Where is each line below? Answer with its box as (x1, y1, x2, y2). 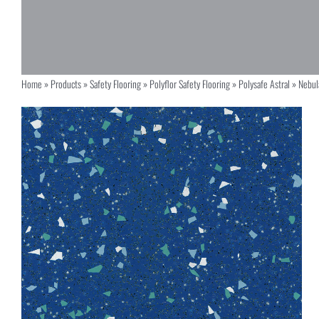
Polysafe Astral (238, 76, 290, 91)
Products (50, 76, 81, 91)
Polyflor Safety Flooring (149, 76, 230, 91)
